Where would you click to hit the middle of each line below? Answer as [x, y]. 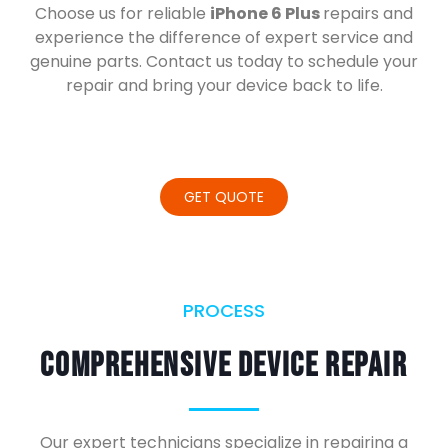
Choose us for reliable [122, 13]
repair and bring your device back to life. [224, 85]
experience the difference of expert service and [224, 37]
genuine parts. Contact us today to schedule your [224, 61]
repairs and [368, 13]
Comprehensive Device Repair [224, 365]
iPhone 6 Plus [266, 13]
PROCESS [224, 310]
